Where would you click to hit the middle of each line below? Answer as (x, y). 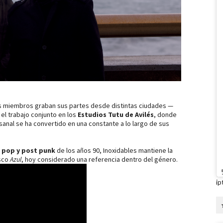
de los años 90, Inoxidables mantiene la (114, 150)
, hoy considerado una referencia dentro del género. (100, 159)
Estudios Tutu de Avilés (116, 114)
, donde (165, 114)
